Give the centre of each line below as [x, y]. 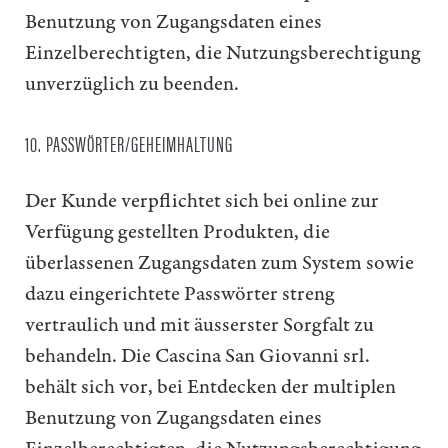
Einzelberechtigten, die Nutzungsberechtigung [223, 52]
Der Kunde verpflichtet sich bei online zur [202, 201]
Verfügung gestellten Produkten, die [177, 232]
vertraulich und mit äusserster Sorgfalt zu [199, 325]
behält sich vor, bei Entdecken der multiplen [210, 387]
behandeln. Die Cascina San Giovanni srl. [197, 356]
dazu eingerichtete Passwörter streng [180, 294]
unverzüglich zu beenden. [132, 83]
